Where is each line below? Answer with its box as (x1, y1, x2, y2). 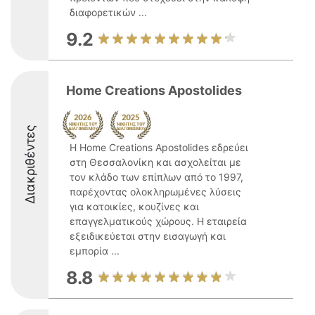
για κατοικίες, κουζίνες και (70, 200, 199, 212)
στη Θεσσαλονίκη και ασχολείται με (70, 156, 241, 168)
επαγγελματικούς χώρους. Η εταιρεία (70, 215, 247, 227)
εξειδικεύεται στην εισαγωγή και (70, 230, 226, 242)
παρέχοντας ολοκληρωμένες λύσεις (70, 186, 241, 198)
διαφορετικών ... (70, 6, 147, 18)
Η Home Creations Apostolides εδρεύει (70, 141, 248, 153)
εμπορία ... (70, 245, 120, 257)
